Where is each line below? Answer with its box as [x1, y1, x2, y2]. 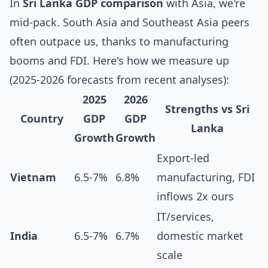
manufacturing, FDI [157, 170, 255, 184]
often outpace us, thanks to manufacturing [10, 34, 229, 48]
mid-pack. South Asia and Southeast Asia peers [10, 15, 249, 29]
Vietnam [10, 170, 56, 184]
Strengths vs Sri [165, 102, 249, 116]
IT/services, [157, 209, 214, 224]
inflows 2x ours [157, 189, 234, 203]
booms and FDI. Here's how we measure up [10, 53, 229, 68]
